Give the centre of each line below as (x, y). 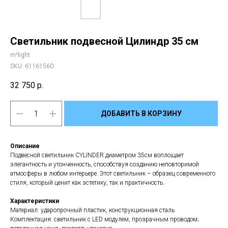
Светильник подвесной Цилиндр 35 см (104, 41)
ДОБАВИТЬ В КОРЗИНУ (141, 113)
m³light (20, 55)
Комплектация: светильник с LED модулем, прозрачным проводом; (105, 219)
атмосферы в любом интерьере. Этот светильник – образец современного (113, 174)
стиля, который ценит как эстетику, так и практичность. (87, 183)
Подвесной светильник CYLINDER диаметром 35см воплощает (97, 155)
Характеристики (35, 201)
